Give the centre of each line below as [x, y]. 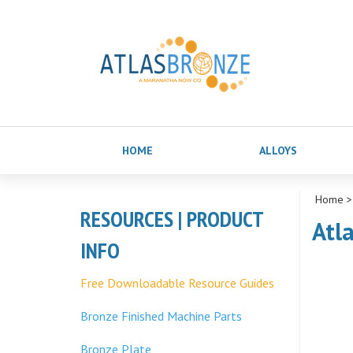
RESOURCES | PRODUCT [172, 219]
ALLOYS [278, 150]
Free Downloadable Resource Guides [177, 283]
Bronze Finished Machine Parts [161, 316]
